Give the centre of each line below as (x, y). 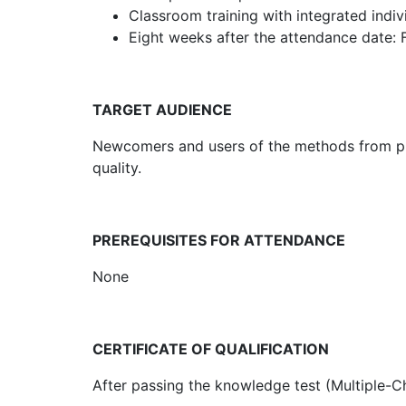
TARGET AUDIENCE (162, 110)
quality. (117, 168)
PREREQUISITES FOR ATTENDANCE (219, 241)
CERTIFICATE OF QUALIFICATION (211, 349)
